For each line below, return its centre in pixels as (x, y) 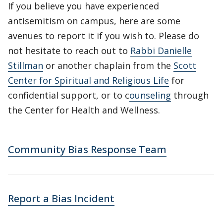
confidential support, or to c (69, 95)
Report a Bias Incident (61, 198)
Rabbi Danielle (161, 51)
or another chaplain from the (108, 65)
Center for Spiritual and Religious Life (88, 80)
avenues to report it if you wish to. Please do (104, 36)
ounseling (150, 95)
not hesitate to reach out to (69, 51)
